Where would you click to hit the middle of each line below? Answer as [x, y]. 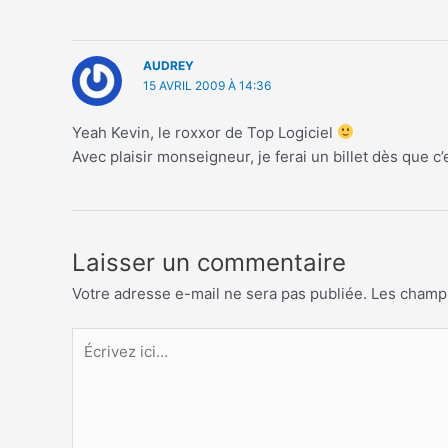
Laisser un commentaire [209, 262]
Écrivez [97, 339]
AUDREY [168, 65]
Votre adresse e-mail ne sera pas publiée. [219, 293]
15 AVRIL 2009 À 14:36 [206, 85]
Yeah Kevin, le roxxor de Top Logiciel [204, 132]
